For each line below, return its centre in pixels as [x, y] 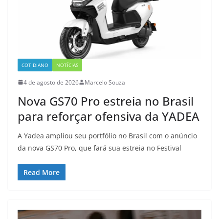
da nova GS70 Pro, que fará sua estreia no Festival [99, 148]
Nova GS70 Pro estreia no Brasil [106, 101]
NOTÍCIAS [67, 65]
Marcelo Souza [105, 82]
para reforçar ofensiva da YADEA [109, 116]
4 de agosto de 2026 [51, 82]
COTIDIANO [35, 65]
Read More [42, 172]
